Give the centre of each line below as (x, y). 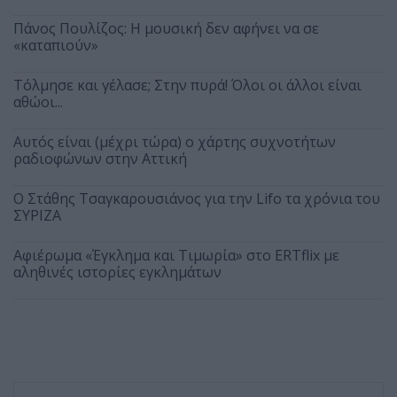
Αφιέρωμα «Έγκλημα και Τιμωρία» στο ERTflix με (176, 256)
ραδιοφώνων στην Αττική (100, 159)
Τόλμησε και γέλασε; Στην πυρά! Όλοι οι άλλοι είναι (187, 86)
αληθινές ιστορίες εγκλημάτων (117, 272)
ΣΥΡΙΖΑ (37, 216)
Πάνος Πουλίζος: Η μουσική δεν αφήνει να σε (166, 29)
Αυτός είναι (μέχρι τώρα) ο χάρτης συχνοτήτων (175, 142)
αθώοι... (38, 102)
